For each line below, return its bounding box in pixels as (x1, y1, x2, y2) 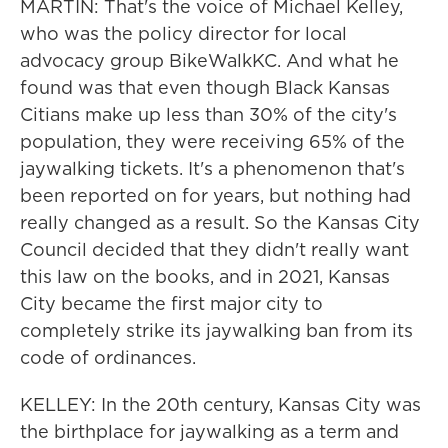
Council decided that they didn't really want (20, 237, 409, 262)
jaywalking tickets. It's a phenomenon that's (20, 156, 405, 181)
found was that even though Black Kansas (20, 75, 390, 100)
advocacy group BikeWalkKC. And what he (20, 48, 399, 73)
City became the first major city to (20, 291, 323, 316)
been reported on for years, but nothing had (20, 183, 411, 208)
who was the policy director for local (20, 21, 347, 46)
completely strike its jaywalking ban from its (20, 318, 413, 343)
